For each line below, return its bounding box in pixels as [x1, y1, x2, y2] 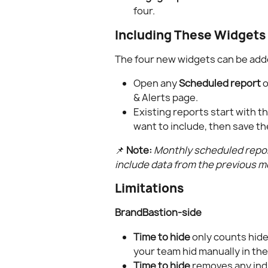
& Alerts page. [133, 91, 198, 105]
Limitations [115, 180, 184, 197]
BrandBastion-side [115, 206, 202, 220]
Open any [133, 77, 179, 90]
